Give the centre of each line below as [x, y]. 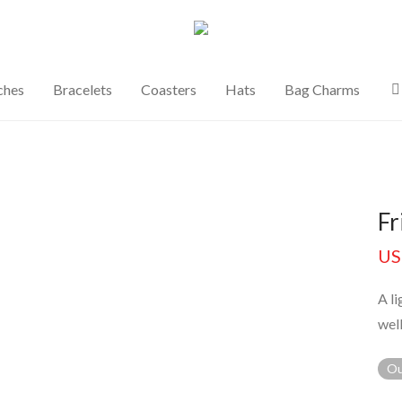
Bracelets [83, 89]
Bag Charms [322, 89]
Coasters [169, 89]
